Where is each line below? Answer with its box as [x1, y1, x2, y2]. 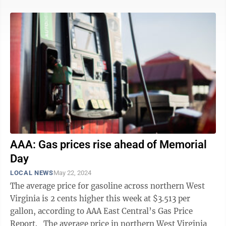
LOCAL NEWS [10, 169, 53, 177]
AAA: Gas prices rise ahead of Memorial [10, 138, 207, 151]
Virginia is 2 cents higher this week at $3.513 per [10, 194, 190, 203]
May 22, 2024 [53, 169, 91, 177]
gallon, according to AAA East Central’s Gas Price [10, 206, 193, 216]
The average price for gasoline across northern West [10, 181, 205, 191]
